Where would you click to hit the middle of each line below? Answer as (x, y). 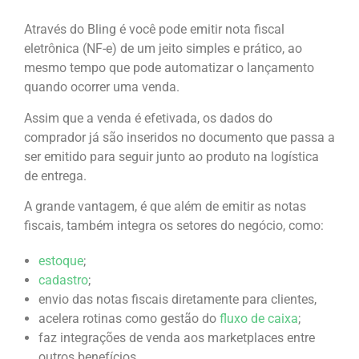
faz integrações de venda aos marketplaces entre (177, 338)
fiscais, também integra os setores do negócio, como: (174, 226)
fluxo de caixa (259, 319)
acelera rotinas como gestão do (129, 319)
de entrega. (57, 175)
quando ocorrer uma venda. (102, 87)
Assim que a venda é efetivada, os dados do (148, 118)
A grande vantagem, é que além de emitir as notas (165, 207)
